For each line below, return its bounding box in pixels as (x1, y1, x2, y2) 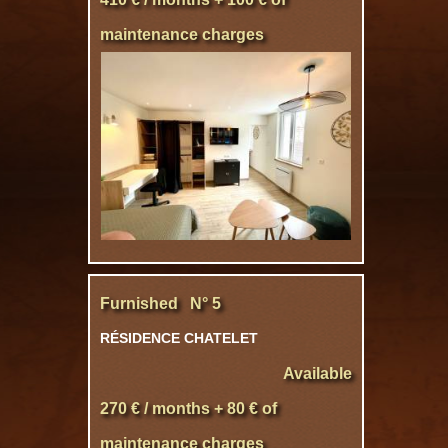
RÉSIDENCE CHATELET (100, 330, 258, 346)
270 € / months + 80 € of (100, 400, 277, 417)
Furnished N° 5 (100, 295, 221, 312)
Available (283, 365, 352, 382)
